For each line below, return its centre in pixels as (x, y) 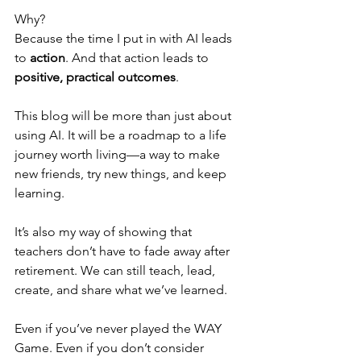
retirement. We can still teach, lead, (116, 270)
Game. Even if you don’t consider (111, 347)
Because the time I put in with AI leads (125, 38)
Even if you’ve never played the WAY (120, 328)
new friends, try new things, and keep (122, 173)
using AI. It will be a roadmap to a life (122, 135)
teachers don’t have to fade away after (124, 251)
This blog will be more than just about (124, 115)
